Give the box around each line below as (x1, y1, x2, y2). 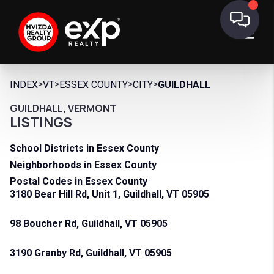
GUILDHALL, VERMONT (10, 102, 116, 115)
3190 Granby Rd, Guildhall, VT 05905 (10, 247, 172, 259)
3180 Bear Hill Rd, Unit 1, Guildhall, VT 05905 (10, 188, 209, 200)
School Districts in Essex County (10, 143, 159, 154)
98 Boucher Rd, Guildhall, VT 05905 (10, 218, 168, 229)
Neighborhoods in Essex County (10, 159, 157, 171)
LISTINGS (10, 113, 72, 131)
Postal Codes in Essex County (10, 176, 147, 187)
